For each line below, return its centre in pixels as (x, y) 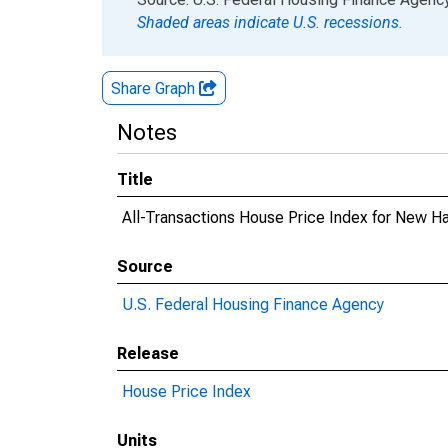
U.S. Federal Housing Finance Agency (253, 304)
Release (148, 353)
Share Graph (155, 88)
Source (145, 266)
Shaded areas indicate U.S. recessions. (270, 22)
